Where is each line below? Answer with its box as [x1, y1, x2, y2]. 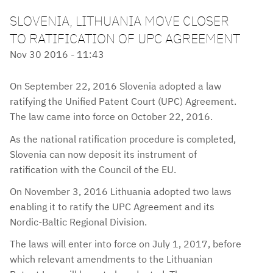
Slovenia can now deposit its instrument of [10, 147, 197, 160]
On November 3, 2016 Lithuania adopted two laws [10, 185, 232, 197]
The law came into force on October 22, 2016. [10, 110, 213, 123]
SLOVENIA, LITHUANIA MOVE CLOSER [10, 12, 229, 30]
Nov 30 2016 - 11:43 [10, 48, 104, 61]
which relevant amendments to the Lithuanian [10, 252, 213, 265]
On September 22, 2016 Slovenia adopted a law [10, 80, 221, 93]
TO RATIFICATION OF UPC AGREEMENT [10, 29, 240, 48]
